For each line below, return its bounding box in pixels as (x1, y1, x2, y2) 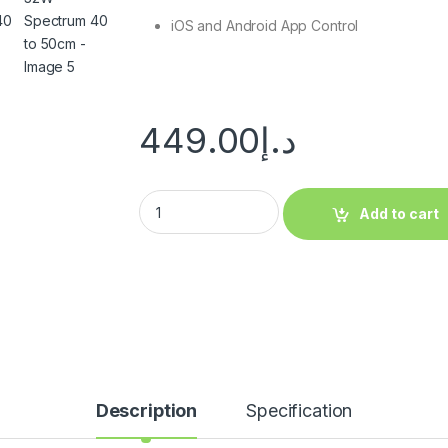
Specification (246, 399, 353, 421)
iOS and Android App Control (171, 16, 359, 34)
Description (95, 399, 198, 421)
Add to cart (359, 205, 440, 223)
